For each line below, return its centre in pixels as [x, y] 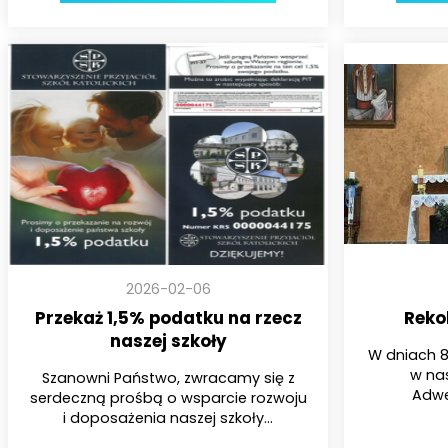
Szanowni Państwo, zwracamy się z [168, 377]
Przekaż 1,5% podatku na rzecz [168, 318]
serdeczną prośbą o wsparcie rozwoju [168, 397]
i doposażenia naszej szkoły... [168, 417]
